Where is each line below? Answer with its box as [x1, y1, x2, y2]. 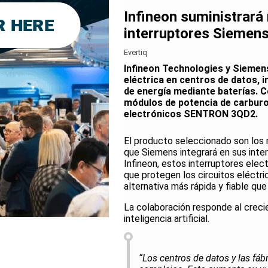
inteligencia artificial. [124, 213, 209, 225]
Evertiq [124, 48, 147, 57]
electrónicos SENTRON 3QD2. [124, 108, 258, 120]
